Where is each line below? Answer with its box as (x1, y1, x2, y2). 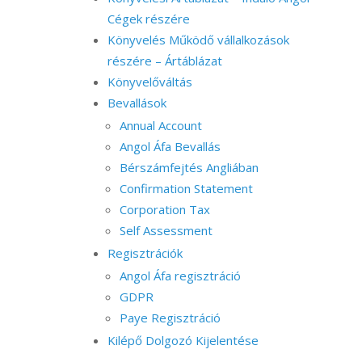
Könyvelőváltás (107, 74, 192, 90)
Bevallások (107, 95, 166, 111)
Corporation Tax (119, 201, 210, 217)
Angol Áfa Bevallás (119, 138, 221, 154)
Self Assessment (119, 222, 213, 238)
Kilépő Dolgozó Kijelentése (107, 332, 259, 348)
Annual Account (119, 117, 202, 133)
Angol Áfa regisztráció (119, 267, 241, 284)
